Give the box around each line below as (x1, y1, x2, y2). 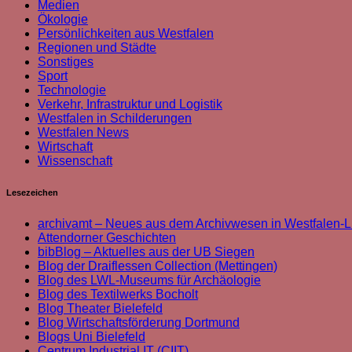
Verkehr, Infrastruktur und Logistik (38, 97, 222, 111)
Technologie (38, 82, 106, 97)
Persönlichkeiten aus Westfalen (38, 26, 214, 40)
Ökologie (38, 12, 88, 26)
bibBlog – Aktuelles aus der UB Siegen (38, 244, 255, 258)
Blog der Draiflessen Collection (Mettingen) (38, 258, 277, 273)
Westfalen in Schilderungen (38, 111, 192, 125)
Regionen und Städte (38, 40, 156, 54)
